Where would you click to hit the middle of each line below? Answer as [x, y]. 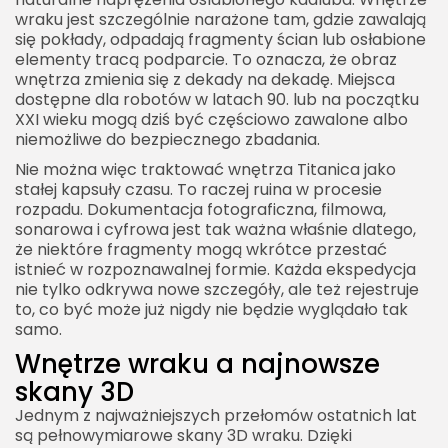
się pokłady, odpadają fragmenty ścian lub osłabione [220, 40]
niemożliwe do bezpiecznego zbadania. [167, 140]
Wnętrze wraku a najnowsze [197, 364]
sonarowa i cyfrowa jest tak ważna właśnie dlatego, [215, 230]
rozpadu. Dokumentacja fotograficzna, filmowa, [200, 210]
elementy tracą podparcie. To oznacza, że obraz [206, 60]
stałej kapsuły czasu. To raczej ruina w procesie [198, 190]
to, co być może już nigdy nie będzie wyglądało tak [211, 310]
